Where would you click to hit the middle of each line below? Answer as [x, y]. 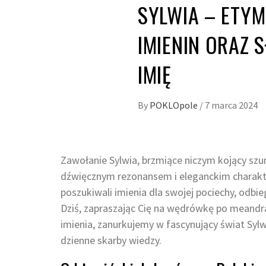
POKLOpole [175, 105]
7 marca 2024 [231, 105]
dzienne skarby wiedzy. [111, 240]
